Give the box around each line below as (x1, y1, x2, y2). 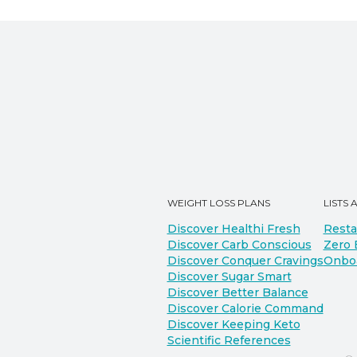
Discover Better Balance (167, 285, 308, 300)
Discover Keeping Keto (167, 317, 300, 331)
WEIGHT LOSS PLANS (167, 197, 270, 209)
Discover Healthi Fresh (167, 222, 300, 236)
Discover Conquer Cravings (167, 253, 324, 268)
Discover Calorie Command (167, 301, 324, 316)
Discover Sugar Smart (167, 269, 292, 284)
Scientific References (167, 333, 291, 347)
